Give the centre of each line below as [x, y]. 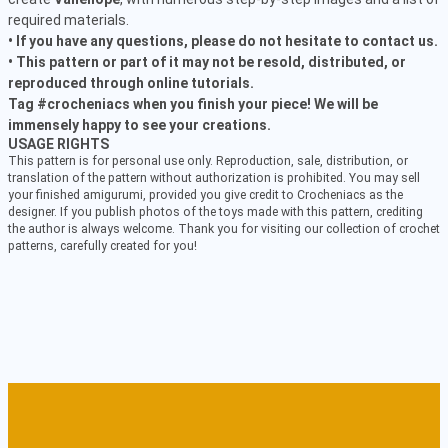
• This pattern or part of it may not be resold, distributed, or [207, 62]
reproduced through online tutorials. [131, 83]
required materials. [68, 20]
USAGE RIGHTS [58, 144]
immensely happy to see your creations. [139, 125]
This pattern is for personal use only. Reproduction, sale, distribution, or [208, 161]
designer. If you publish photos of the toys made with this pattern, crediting [215, 212]
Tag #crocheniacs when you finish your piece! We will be [193, 104]
